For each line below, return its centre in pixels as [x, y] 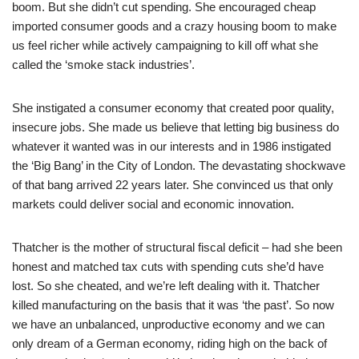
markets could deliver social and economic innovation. [153, 204]
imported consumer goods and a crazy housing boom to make [174, 26]
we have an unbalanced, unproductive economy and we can [168, 324]
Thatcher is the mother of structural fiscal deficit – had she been [177, 247]
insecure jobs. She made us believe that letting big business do [175, 127]
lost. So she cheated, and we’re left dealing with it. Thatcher [166, 285]
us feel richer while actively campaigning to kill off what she [165, 45]
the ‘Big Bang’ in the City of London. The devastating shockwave [179, 165]
